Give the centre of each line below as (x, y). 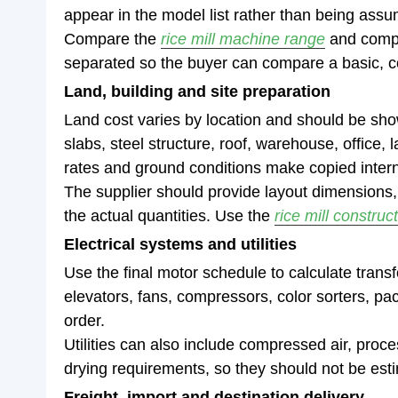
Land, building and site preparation (197, 92)
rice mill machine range (243, 39)
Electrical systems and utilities (180, 244)
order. (84, 321)
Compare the (112, 39)
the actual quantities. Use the (169, 216)
